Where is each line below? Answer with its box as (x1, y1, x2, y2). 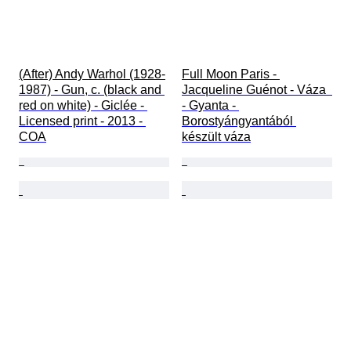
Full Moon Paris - (182, 67, 280, 81)
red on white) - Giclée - (19, 99, 147, 113)
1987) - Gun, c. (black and (19, 83, 165, 97)
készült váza (182, 130, 251, 144)
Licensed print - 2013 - (19, 114, 146, 128)
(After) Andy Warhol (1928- (19, 67, 165, 81)
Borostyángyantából (182, 114, 296, 128)
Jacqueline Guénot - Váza (182, 83, 332, 97)
